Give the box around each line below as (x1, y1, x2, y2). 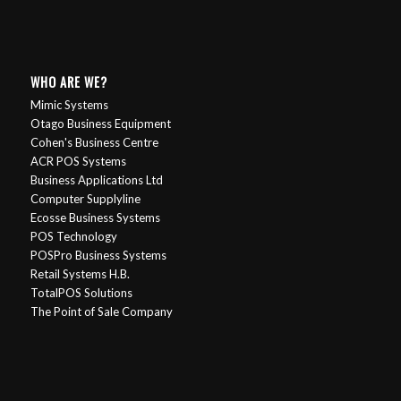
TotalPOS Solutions (30, 286, 132, 301)
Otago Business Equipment (30, 116, 171, 132)
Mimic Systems (30, 98, 108, 113)
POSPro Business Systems (30, 248, 166, 263)
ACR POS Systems (30, 154, 126, 169)
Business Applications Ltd (30, 173, 163, 188)
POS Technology (30, 229, 117, 244)
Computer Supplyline (30, 192, 141, 207)
